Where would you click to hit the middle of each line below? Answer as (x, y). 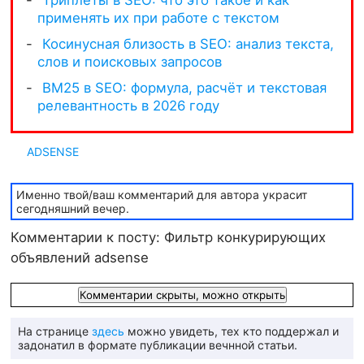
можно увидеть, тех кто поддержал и (231, 331)
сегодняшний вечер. (72, 208)
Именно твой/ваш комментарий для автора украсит (161, 194)
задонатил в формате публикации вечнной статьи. (157, 345)
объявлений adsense (80, 257)
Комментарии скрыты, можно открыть (182, 295)
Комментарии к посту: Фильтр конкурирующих (169, 237)
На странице (54, 331)
